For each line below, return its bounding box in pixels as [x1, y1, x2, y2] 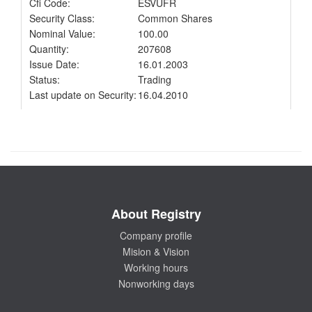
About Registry [111, 205, 201, 223]
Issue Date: [29, 57, 79, 71]
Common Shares [138, 11, 212, 25]
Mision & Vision [123, 244, 189, 258]
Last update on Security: [29, 88, 136, 102]
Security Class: [29, 11, 95, 25]
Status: [29, 72, 60, 86]
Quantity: [29, 42, 69, 56]
